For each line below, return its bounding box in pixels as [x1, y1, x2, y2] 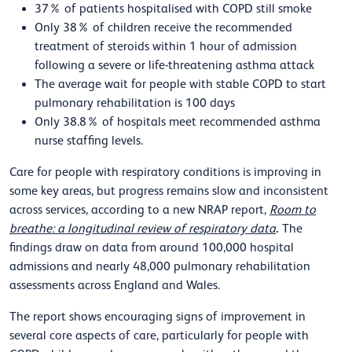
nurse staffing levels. [35, 134, 143, 148]
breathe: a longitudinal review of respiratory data [9, 222, 276, 236]
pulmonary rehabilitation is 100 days [35, 96, 235, 111]
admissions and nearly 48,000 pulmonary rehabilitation [9, 259, 310, 274]
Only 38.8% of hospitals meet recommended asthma [35, 115, 321, 130]
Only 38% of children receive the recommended [35, 20, 292, 35]
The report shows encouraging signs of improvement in [9, 310, 306, 324]
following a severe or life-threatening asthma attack [35, 58, 314, 73]
